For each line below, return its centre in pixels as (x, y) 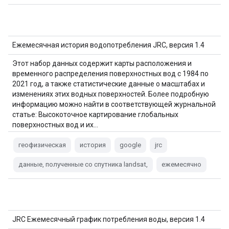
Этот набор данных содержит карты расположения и (102, 63)
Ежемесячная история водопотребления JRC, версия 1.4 (108, 45)
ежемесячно (181, 164)
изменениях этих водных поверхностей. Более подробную (111, 94)
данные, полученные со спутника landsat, (83, 164)
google (130, 145)
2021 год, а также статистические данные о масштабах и (109, 84)
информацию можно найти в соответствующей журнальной (114, 104)
